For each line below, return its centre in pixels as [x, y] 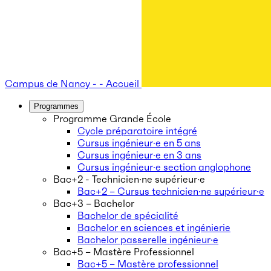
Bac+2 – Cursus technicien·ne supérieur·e [171, 191]
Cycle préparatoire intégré [137, 131]
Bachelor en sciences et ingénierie [154, 227]
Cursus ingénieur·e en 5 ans [139, 143]
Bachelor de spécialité [128, 215]
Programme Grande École [112, 119]
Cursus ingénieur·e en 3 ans [139, 155]
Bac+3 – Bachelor [94, 203]
